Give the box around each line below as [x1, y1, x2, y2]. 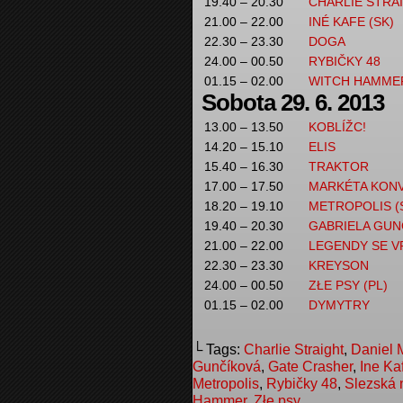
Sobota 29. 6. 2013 [201, 90, 384, 115]
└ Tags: [193, 341, 244, 357]
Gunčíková [193, 358, 261, 374]
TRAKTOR [309, 159, 369, 174]
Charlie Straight [244, 341, 344, 357]
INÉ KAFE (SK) [309, 14, 394, 29]
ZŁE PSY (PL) [309, 278, 388, 292]
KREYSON [309, 258, 369, 273]
